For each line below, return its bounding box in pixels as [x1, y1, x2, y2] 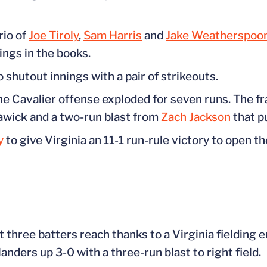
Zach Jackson [161, 110, 231, 125]
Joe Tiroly [29, 28, 79, 42]
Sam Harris [83, 28, 142, 42]
